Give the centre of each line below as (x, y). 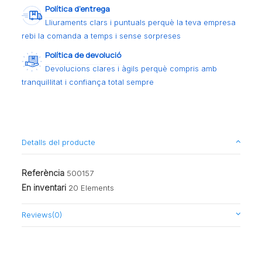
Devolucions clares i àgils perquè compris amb (131, 69)
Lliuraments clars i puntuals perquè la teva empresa (141, 22)
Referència (43, 173)
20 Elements (92, 188)
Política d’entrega (78, 8)
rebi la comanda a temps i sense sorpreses (101, 35)
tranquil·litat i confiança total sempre (88, 82)
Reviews (37, 215)
